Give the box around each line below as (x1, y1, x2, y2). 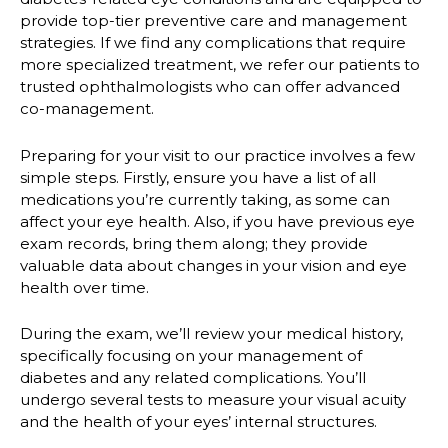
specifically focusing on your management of (20, 346, 362, 366)
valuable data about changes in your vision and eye (20, 255, 407, 275)
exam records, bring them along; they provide (20, 233, 368, 253)
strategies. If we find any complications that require (20, 33, 406, 53)
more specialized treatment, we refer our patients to (20, 55, 420, 75)
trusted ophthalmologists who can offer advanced (20, 77, 400, 97)
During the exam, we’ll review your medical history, (20, 324, 403, 344)
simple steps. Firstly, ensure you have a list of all (20, 167, 376, 187)
